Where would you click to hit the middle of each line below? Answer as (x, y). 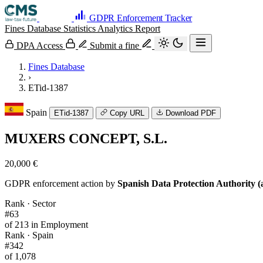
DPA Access (40, 45)
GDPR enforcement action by (61, 183)
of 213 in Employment (46, 224)
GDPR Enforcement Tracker (141, 18)
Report (148, 28)
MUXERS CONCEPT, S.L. (86, 138)
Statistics (80, 28)
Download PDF (191, 113)
